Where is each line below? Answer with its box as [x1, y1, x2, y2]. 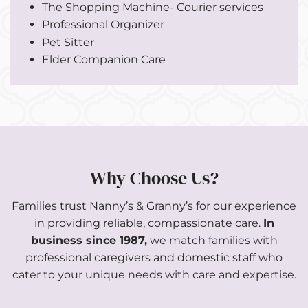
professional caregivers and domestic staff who [25, 250, 283, 264]
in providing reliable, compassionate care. [34, 216, 263, 230]
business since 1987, [30, 233, 147, 247]
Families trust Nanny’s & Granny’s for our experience [12, 199, 296, 212]
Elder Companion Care [41, 53, 166, 67]
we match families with [146, 233, 278, 247]
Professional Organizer [41, 18, 164, 32]
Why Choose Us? [89, 166, 219, 191]
